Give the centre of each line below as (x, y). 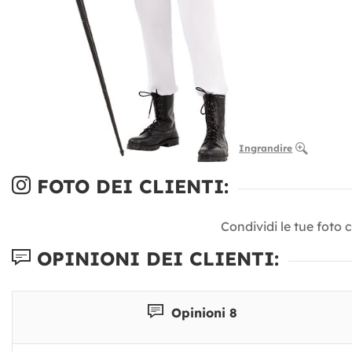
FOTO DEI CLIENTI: (130, 187)
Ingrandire (266, 148)
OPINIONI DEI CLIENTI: (155, 259)
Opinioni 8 (202, 312)
